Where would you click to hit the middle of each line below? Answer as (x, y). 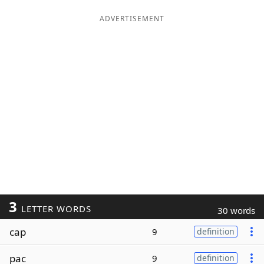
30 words (236, 210)
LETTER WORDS (55, 209)
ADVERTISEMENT (132, 19)
